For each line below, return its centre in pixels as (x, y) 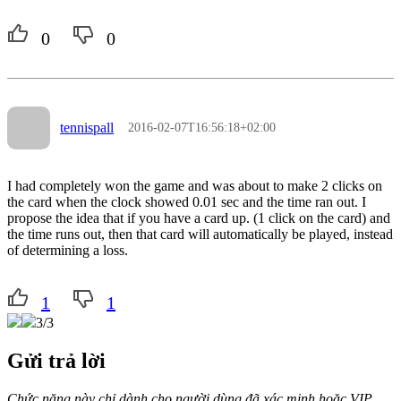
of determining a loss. (68, 250)
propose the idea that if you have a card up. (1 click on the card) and (199, 218)
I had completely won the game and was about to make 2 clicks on (195, 185)
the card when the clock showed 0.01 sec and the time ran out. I (187, 201)
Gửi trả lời (56, 360)
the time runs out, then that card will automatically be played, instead (200, 234)
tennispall (87, 128)
